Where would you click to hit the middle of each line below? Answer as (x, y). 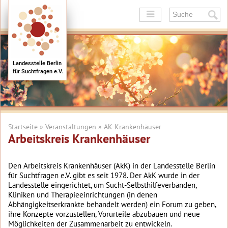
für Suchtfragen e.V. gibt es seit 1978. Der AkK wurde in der (104, 175)
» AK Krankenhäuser (129, 127)
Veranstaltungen (71, 127)
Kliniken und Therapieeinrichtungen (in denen (83, 195)
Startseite (23, 127)
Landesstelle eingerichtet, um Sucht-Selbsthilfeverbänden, (102, 185)
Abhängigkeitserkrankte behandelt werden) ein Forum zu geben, (112, 204)
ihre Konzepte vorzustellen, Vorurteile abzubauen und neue (104, 214)
